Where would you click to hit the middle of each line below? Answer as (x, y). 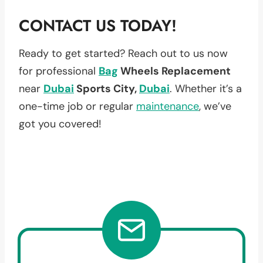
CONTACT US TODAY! (98, 26)
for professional (59, 71)
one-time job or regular (77, 106)
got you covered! (60, 124)
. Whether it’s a (206, 88)
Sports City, (107, 88)
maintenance (168, 106)
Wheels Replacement (174, 71)
